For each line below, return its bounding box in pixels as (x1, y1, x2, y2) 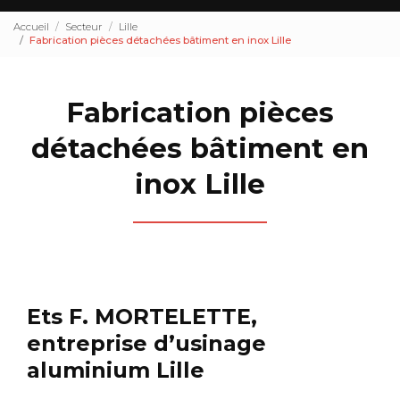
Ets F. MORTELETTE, (27, 303, 257, 329)
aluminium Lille (27, 356, 204, 383)
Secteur (65, 21, 103, 34)
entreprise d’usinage (27, 329, 266, 356)
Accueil (13, 21, 49, 34)
